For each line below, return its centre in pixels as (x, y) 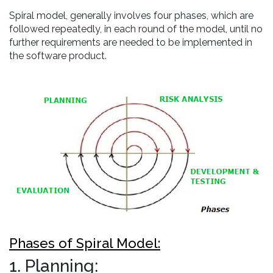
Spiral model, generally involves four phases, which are (131, 16)
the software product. (58, 56)
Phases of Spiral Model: (85, 243)
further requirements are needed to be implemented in (131, 42)
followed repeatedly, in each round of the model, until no (136, 29)
